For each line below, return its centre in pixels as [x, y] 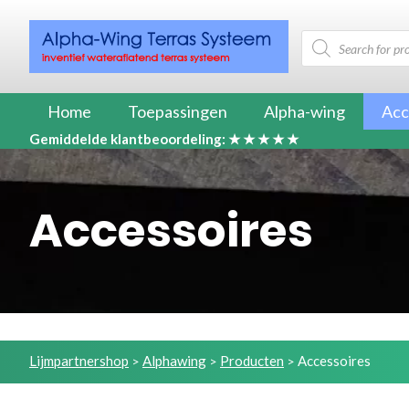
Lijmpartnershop [79, 360]
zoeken [321, 48]
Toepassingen [178, 111]
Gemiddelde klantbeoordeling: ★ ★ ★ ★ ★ [164, 138]
